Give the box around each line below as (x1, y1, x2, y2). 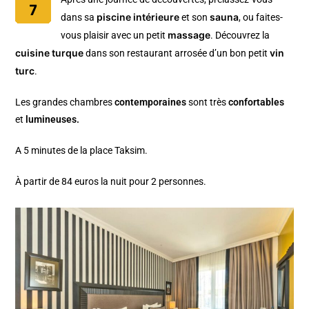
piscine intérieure (97, 11, 180, 23)
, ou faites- (239, 12, 283, 23)
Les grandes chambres (15, 97, 115, 108)
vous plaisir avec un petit (61, 30, 168, 41)
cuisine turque (15, 47, 84, 59)
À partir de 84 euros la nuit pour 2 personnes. (15, 176, 207, 188)
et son (179, 12, 210, 23)
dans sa (61, 12, 97, 23)
